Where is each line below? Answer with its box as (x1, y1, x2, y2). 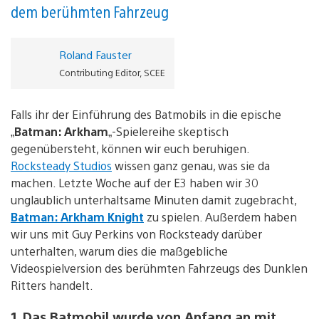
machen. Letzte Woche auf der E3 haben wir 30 (11, 174, 258, 190)
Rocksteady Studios (11, 157, 112, 173)
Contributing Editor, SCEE (58, 66, 165, 78)
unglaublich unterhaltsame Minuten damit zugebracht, (11, 192, 296, 207)
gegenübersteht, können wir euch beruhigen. (11, 140, 249, 156)
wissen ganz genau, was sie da (112, 157, 270, 173)
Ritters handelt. (11, 277, 93, 293)
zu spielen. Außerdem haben (144, 209, 297, 224)
